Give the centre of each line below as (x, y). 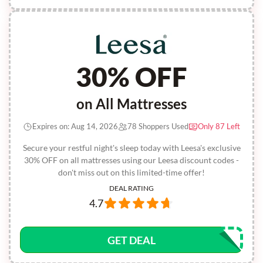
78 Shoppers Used (158, 126)
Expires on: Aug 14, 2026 (75, 126)
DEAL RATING (131, 188)
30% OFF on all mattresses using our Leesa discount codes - (131, 160)
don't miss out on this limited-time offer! (131, 172)
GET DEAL (131, 240)
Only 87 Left (219, 126)
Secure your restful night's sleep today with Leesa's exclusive (131, 148)
